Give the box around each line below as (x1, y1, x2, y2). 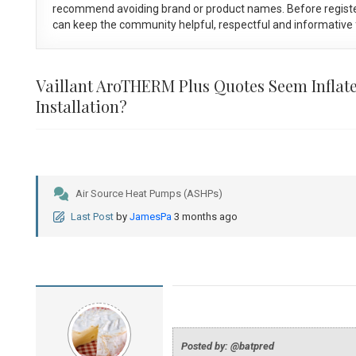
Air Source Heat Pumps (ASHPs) (75, 188, 222, 200)
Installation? (35, 95, 127, 118)
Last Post (70, 211, 114, 223)
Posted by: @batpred (180, 340, 274, 353)
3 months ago (173, 211, 238, 223)
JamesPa (129, 211, 172, 223)
